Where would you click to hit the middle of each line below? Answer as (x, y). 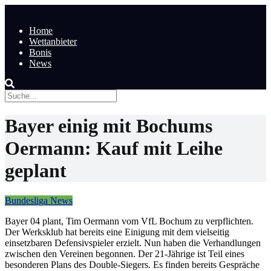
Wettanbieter (53, 41)
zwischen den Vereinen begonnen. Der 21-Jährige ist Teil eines (125, 253)
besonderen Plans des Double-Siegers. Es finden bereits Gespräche (132, 264)
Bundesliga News (39, 200)
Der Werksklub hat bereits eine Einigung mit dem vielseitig (117, 232)
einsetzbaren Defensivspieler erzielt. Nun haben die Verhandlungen (133, 243)
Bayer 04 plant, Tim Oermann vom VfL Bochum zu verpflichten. (129, 221)
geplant (36, 171)
